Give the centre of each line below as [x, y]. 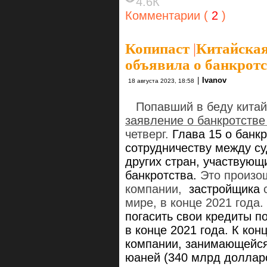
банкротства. [163, 175]
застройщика [226, 189]
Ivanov [214, 80]
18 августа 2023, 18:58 [161, 80]
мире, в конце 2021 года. [194, 202]
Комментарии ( [167, 15]
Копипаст [157, 48]
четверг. [149, 134]
